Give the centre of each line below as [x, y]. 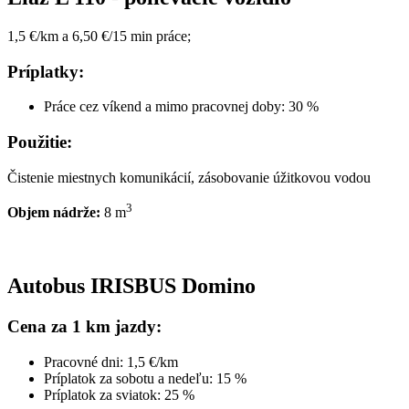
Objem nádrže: [54, 213]
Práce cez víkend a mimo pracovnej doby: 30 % [181, 107]
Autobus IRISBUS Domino [131, 286]
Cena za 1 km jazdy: [84, 327]
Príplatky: [46, 71]
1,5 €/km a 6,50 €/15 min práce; [99, 36]
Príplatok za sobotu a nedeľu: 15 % [145, 378]
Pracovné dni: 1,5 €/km [111, 362]
